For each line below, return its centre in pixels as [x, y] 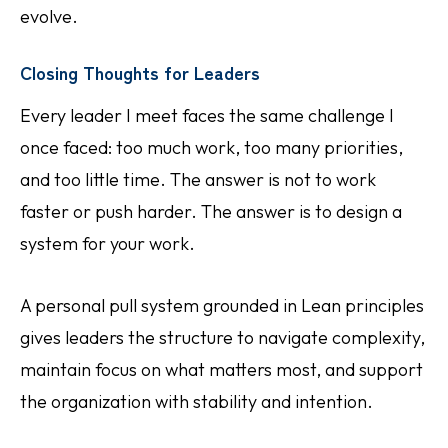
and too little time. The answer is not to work [198, 179]
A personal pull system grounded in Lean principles [222, 305]
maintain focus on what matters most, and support [221, 369]
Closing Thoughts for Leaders [140, 72]
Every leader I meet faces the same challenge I [207, 115]
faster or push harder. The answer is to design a [211, 211]
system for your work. [107, 243]
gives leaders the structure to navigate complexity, [222, 337]
